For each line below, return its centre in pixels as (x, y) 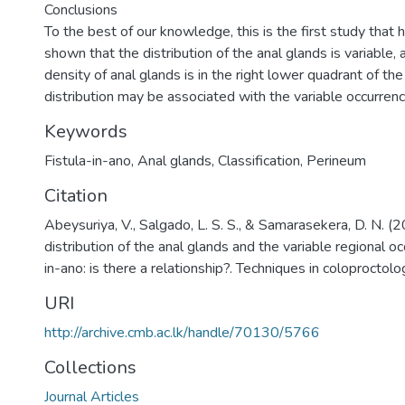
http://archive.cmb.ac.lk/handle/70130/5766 (182, 333)
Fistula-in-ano (88, 161)
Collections (90, 367)
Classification (259, 161)
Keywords (86, 132)
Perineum (336, 161)
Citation (76, 196)
